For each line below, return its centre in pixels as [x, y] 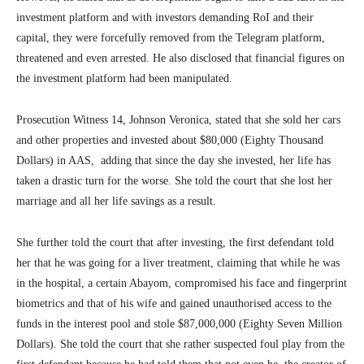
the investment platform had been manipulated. [124, 78]
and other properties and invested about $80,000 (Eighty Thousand [170, 140]
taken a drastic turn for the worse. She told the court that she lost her [174, 180]
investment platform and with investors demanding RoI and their [165, 17]
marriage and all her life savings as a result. [116, 201]
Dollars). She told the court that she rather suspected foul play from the [180, 344]
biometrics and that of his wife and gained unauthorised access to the [174, 303]
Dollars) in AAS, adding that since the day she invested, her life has [173, 160]
